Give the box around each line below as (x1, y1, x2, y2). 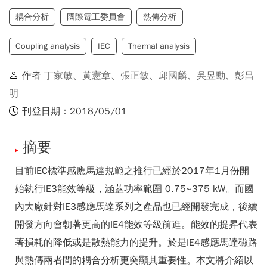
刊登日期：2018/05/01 (22, 105, 127, 117)
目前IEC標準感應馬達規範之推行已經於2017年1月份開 (15, 165, 249, 177)
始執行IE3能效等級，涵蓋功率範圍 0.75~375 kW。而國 (15, 183, 254, 195)
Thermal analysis (128, 41, 190, 51)
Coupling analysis (15, 41, 80, 51)
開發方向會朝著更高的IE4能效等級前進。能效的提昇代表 (15, 219, 257, 231)
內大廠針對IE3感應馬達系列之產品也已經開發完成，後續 (15, 201, 257, 213)
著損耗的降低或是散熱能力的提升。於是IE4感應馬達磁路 (15, 237, 257, 249)
